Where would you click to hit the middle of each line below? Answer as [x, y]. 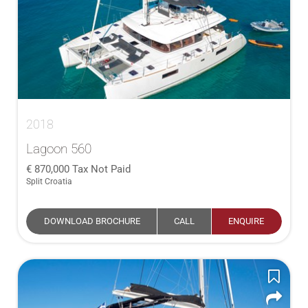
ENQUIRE [246, 221]
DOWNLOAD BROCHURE [92, 221]
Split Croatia [49, 181]
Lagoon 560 [59, 149]
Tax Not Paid [101, 169]
